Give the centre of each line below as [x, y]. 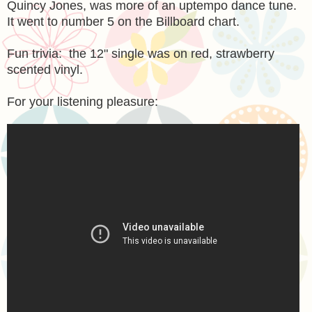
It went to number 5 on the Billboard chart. [123, 21]
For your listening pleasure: [83, 101]
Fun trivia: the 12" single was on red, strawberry [141, 53]
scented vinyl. [45, 69]
